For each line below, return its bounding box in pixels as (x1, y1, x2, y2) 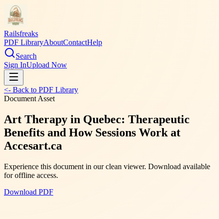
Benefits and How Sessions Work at (4, 126, 180, 139)
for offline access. (4, 171, 58, 179)
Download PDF (4, 187, 53, 196)
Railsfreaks (4, 29, 38, 38)
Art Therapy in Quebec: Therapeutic (4, 112, 190, 126)
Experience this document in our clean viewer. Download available (4, 162, 210, 171)
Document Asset (4, 94, 55, 103)
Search (16, 52, 37, 60)
